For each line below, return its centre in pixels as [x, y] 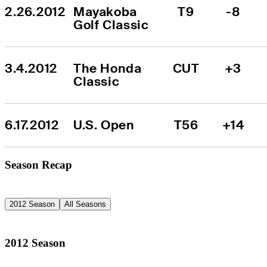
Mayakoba [105, 11]
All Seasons [85, 204]
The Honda [108, 68]
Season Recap [38, 164]
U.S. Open [104, 125]
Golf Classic [111, 24]
